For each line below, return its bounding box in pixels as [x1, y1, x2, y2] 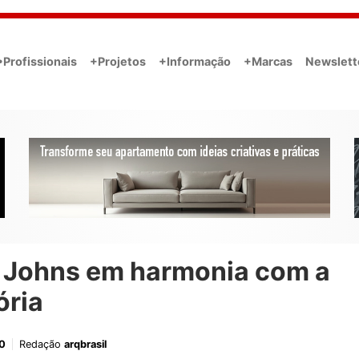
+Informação [159, 54, 231, 68]
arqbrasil [64, 338, 107, 351]
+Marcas [244, 54, 292, 68]
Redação [19, 338, 64, 351]
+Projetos [90, 54, 146, 68]
